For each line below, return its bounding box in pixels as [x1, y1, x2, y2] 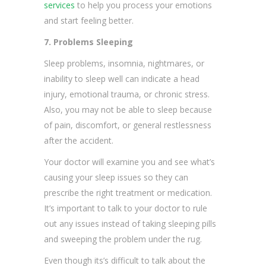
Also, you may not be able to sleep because [44, 104, 212, 116]
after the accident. [44, 135, 113, 147]
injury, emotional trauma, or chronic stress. [44, 88, 210, 100]
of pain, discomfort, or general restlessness [44, 119, 211, 131]
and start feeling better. [44, 15, 134, 27]
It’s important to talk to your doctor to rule [44, 202, 207, 214]
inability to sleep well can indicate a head [44, 73, 199, 85]
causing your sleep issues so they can [44, 172, 188, 183]
